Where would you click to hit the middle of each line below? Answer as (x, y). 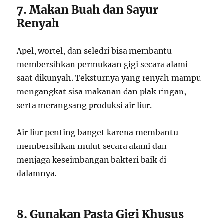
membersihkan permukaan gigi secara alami (102, 64)
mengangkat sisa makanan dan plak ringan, (102, 91)
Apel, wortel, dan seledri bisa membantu (94, 50)
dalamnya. (37, 173)
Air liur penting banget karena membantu (98, 132)
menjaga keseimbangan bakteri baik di (92, 159)
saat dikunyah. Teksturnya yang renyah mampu (109, 78)
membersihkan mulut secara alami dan (92, 146)
